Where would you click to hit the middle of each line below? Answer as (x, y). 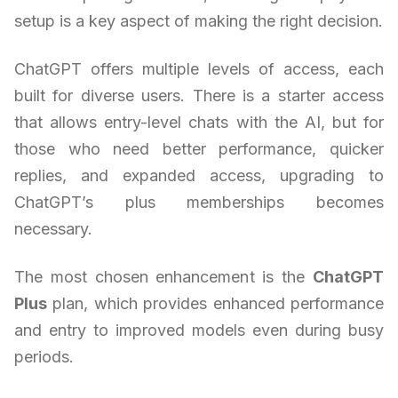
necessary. (53, 229)
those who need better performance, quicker (199, 149)
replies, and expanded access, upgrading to (199, 176)
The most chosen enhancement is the (163, 277)
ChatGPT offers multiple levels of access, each (199, 69)
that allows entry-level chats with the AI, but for (199, 123)
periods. (44, 357)
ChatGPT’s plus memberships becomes (199, 203)
